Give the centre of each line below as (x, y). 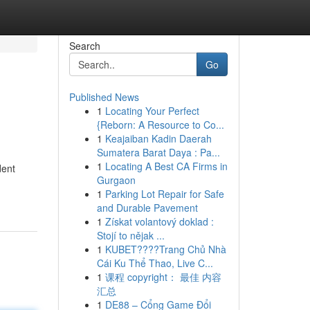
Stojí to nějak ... (130, 235)
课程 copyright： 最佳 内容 (163, 277)
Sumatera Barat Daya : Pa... (158, 152)
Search (84, 46)
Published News (104, 97)
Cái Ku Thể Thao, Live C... (155, 263)
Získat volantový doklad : (159, 221)
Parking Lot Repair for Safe (164, 194)
